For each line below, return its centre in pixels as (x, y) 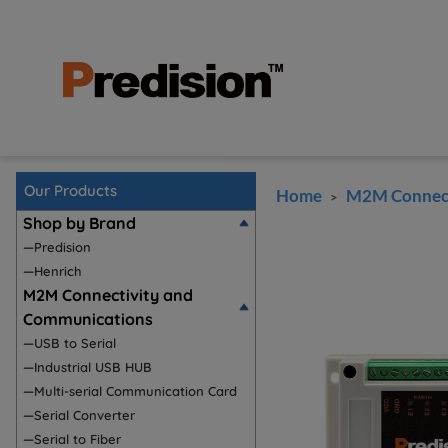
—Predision (57, 247)
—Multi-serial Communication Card (130, 391)
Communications (88, 319)
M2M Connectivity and (108, 295)
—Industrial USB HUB (87, 367)
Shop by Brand (79, 223)
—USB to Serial (69, 343)
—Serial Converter (79, 415)
